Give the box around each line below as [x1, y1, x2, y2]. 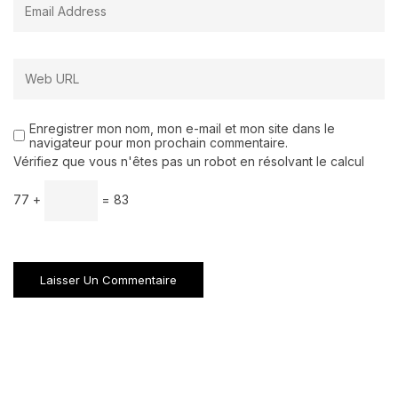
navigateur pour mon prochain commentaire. [29, 134, 288, 150]
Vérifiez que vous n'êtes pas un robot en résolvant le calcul [13, 153, 364, 169]
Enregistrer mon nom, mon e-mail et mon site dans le [29, 120, 335, 136]
